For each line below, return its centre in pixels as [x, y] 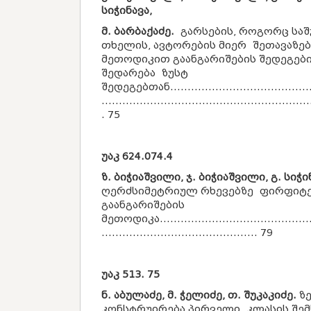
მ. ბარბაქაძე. [138, 32]
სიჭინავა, [127, 11]
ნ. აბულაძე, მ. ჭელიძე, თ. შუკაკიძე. [199, 295]
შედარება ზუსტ [145, 73]
